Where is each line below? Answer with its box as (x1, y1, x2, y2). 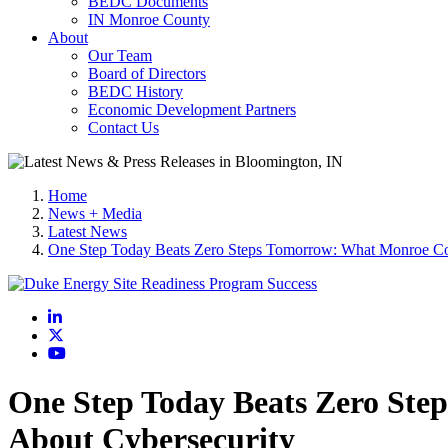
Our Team (88, 47, 152, 64)
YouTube (65, 344, 123, 361)
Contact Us (88, 119, 159, 136)
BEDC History (88, 83, 183, 100)
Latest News (48, 223, 127, 240)
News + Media (48, 205, 142, 222)
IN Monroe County (88, 11, 210, 28)
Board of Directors (88, 65, 206, 82)
